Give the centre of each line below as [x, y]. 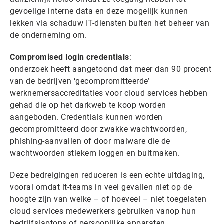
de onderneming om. [48, 35]
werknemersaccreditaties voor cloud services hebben [109, 93]
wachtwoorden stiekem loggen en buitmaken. [95, 153]
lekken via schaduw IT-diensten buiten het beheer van [110, 23]
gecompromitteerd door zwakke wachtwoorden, [98, 129]
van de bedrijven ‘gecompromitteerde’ [80, 81]
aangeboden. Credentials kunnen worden [86, 117]
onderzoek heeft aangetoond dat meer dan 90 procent [111, 69]
